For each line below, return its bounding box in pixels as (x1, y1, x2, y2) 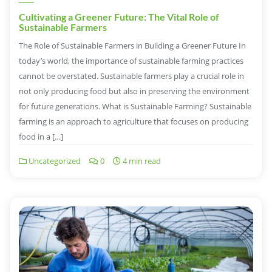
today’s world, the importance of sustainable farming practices (19, 55, 243, 67)
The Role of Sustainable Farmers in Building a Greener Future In (19, 40, 246, 52)
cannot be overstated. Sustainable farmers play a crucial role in (19, 70, 244, 82)
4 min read (121, 155, 161, 167)
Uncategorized (27, 155, 81, 167)
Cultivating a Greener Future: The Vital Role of (19, 11, 219, 23)
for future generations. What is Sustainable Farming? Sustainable (19, 101, 251, 112)
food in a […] (19, 131, 63, 143)
